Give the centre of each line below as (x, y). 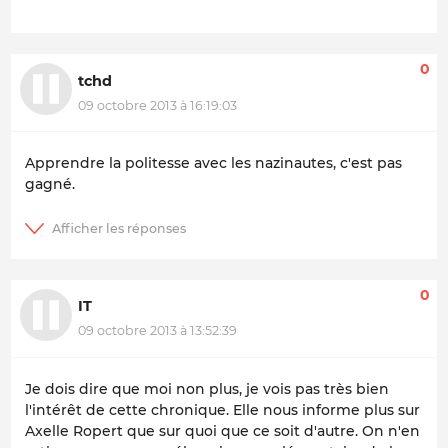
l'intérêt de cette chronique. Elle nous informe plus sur (222, 409)
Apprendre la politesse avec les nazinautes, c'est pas (213, 163)
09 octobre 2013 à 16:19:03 (157, 105)
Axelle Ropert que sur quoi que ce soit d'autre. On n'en (222, 430)
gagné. (50, 184)
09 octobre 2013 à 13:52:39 (157, 330)
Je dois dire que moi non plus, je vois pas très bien (207, 388)
